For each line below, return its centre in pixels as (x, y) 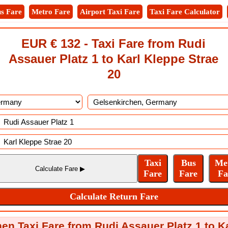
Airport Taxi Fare (110, 12)
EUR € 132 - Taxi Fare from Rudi (113, 44)
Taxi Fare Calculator (185, 12)
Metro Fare (51, 12)
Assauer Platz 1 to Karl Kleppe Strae (113, 59)
